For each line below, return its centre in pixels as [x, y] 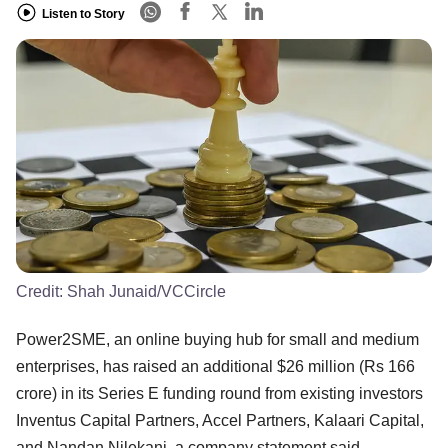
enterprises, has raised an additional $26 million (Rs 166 [215, 366]
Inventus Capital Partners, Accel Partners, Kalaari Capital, [220, 420]
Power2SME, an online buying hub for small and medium [217, 339]
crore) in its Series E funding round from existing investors [219, 393]
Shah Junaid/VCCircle [146, 291]
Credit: [41, 291]
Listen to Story [83, 13]
